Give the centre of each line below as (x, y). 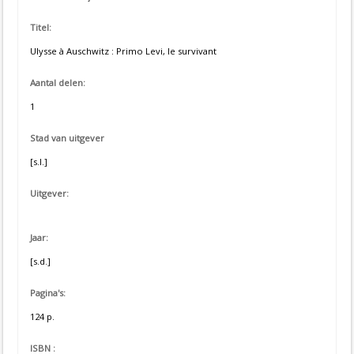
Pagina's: (48, 292)
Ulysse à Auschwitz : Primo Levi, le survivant (123, 51)
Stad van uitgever (67, 138)
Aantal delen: (58, 83)
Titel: (41, 27)
